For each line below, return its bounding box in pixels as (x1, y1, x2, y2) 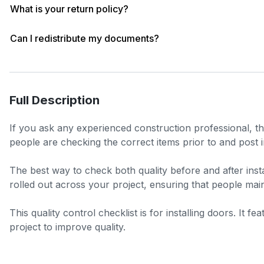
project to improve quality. (9, 221, 126, 233)
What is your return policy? (10, 3, 128, 15)
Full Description (9, 93, 100, 107)
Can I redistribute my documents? (10, 32, 159, 44)
